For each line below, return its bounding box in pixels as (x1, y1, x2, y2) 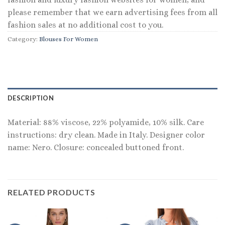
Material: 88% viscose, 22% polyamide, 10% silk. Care (8, 118, 204, 128)
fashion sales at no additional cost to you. (8, 20, 163, 30)
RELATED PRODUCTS (8, 187, 95, 197)
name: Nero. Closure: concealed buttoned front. (8, 143, 184, 153)
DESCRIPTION (8, 94, 54, 102)
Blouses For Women (39, 35, 98, 43)
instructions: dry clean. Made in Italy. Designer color (8, 130, 205, 140)
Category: (8, 35, 39, 43)
